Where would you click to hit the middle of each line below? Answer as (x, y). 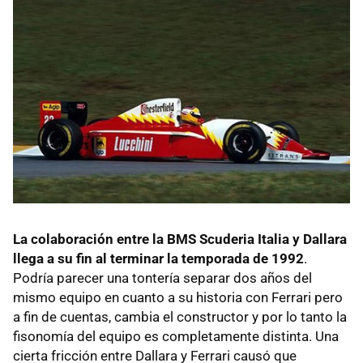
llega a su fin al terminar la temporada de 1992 (158, 259)
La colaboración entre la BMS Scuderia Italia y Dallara (180, 239)
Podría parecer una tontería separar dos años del (162, 278)
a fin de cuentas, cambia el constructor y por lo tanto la (180, 317)
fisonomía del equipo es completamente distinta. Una (176, 337)
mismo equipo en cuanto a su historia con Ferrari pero (178, 298)
